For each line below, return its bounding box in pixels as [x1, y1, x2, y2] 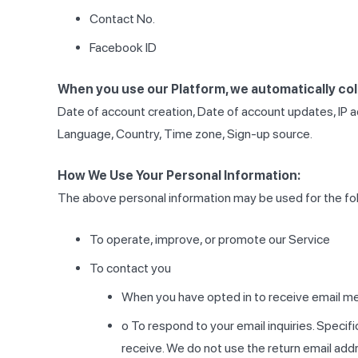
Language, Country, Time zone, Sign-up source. [58, 126, 312, 142]
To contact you [89, 261, 171, 276]
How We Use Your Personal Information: [58, 168, 300, 184]
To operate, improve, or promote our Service [89, 232, 330, 248]
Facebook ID [89, 40, 157, 56]
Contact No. [89, 11, 155, 27]
